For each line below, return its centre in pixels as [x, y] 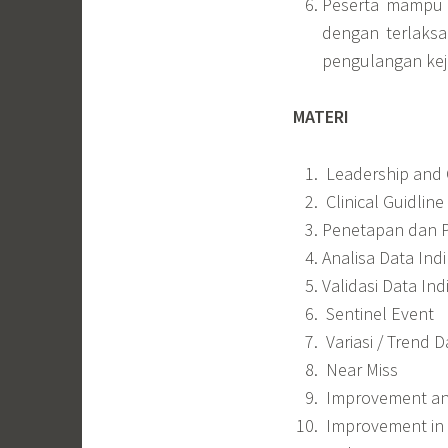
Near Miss [359, 370]
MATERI [321, 117]
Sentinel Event [377, 314]
